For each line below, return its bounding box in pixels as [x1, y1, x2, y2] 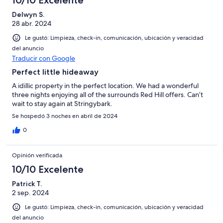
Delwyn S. [12, 10, 44, 19]
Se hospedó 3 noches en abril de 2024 [12, 112, 117, 120]
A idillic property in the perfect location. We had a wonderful [12, 81, 199, 91]
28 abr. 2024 [12, 19, 51, 28]
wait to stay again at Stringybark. [12, 99, 112, 109]
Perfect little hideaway [12, 67, 99, 77]
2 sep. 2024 [12, 188, 49, 198]
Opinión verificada [12, 151, 62, 160]
